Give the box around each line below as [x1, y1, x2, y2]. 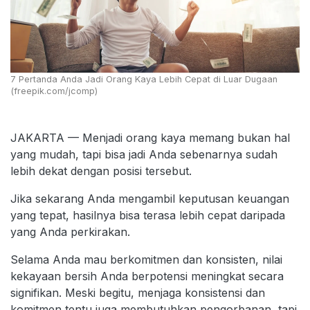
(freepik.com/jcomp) [10, 86, 98, 97]
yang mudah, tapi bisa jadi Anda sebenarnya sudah [10, 147, 277, 162]
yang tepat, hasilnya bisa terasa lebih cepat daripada [10, 208, 285, 223]
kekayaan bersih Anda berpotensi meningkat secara [10, 269, 284, 284]
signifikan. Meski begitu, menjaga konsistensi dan [10, 286, 265, 300]
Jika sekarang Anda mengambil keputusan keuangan [10, 192, 289, 206]
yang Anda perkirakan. [10, 225, 130, 239]
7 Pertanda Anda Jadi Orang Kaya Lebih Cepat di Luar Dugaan [10, 74, 277, 85]
